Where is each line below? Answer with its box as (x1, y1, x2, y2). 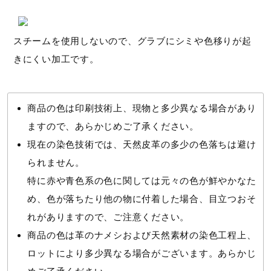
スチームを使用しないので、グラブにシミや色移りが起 (13, 35, 252, 46)
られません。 (27, 157, 85, 168)
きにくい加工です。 (13, 53, 99, 64)
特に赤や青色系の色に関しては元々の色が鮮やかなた (27, 175, 256, 186)
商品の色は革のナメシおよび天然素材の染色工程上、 (27, 229, 256, 240)
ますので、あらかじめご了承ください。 (27, 120, 199, 131)
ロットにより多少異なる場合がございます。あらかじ (27, 247, 256, 258)
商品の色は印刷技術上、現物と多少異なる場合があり (27, 102, 256, 113)
